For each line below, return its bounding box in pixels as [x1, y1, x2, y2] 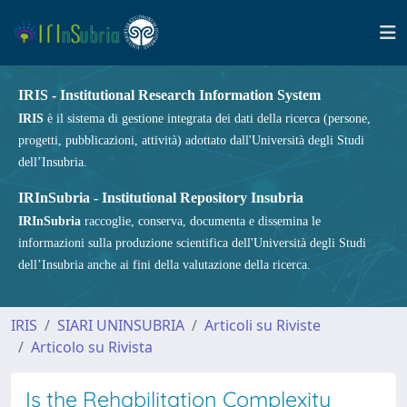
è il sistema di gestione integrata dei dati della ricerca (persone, [44, 112, 371, 125]
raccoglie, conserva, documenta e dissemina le [81, 214, 321, 228]
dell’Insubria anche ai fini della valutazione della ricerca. [18, 258, 311, 272]
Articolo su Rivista [31, 337, 153, 357]
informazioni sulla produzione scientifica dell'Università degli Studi [18, 236, 366, 250]
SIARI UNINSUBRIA [57, 315, 184, 335]
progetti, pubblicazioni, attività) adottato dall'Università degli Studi [18, 134, 364, 147]
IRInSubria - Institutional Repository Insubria [18, 190, 303, 205]
